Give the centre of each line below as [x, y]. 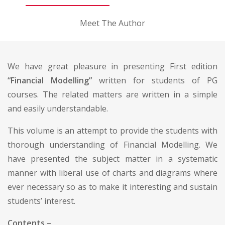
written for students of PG [155, 80]
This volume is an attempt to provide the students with [113, 130]
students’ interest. [41, 201]
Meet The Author [113, 23]
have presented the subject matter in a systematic [113, 158]
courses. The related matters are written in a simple [113, 94]
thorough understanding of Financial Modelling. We [113, 144]
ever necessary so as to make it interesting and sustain [113, 187]
